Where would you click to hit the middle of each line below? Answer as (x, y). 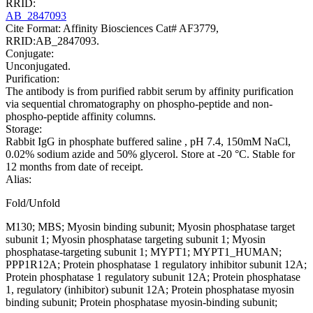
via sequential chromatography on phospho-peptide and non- (139, 103)
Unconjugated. (38, 66)
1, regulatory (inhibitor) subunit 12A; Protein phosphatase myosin (150, 289)
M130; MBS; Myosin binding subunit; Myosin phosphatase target (150, 226)
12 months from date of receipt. (74, 166)
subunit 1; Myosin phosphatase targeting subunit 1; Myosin (136, 239)
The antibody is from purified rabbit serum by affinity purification (150, 91)
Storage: (24, 129)
